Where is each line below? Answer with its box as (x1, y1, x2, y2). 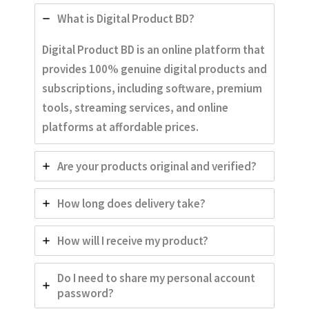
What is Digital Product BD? (57, 11, 195, 27)
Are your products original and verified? (57, 159, 257, 175)
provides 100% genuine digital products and (42, 61, 267, 77)
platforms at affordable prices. (42, 119, 199, 135)
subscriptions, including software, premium (42, 81, 262, 97)
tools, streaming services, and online (42, 100, 228, 116)
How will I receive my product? (57, 233, 208, 249)
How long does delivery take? (57, 196, 206, 212)
